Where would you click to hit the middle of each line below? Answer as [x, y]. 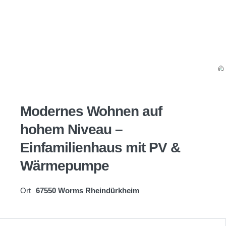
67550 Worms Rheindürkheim [88, 190]
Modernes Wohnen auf [91, 111]
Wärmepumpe [65, 166]
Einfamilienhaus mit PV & [100, 148]
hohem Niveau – [71, 129]
